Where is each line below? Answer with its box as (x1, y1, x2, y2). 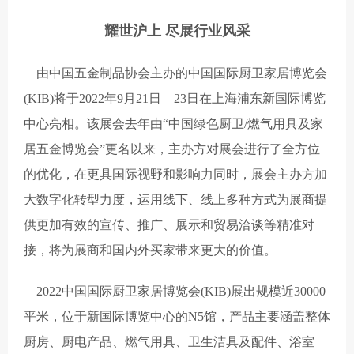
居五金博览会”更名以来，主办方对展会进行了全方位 (24, 141, 320, 156)
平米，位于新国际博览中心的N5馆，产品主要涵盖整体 (24, 309, 330, 323)
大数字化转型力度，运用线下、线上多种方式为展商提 (24, 192, 327, 206)
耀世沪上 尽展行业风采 (104, 22, 250, 39)
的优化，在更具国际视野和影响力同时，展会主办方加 (24, 167, 327, 181)
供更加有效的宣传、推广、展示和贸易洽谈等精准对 (24, 217, 314, 232)
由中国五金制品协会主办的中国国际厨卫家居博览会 (24, 66, 327, 80)
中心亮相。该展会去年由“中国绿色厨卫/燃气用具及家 (24, 116, 323, 130)
